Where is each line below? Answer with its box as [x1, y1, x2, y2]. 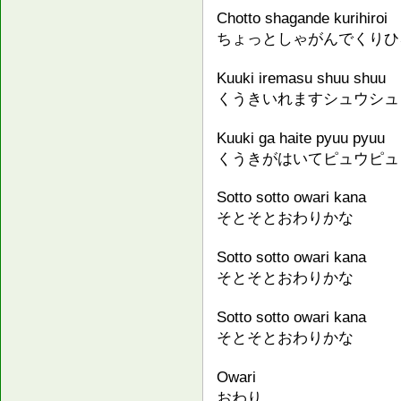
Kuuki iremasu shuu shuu [217, 68, 386, 87]
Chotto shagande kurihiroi [217, 8, 388, 27]
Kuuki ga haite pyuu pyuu [217, 128, 385, 147]
